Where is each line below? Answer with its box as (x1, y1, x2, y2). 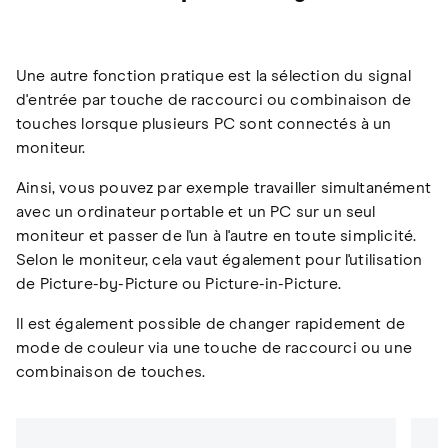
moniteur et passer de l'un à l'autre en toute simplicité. (16, 228, 417, 245)
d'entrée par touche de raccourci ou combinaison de (16, 92, 411, 109)
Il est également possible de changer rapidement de (16, 316, 405, 333)
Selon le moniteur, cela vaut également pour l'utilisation (16, 252, 423, 269)
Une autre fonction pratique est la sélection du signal (16, 68, 411, 85)
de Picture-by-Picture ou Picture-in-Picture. (16, 276, 341, 293)
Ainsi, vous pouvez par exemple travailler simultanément (16, 180, 431, 197)
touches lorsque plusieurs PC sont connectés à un (16, 116, 392, 133)
